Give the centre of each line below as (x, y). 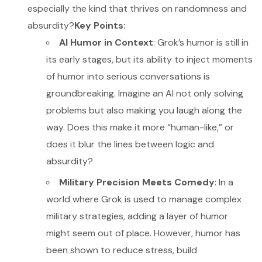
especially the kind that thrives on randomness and (137, 9)
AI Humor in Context (106, 43)
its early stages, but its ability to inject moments (149, 60)
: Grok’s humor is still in (201, 43)
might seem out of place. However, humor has (143, 233)
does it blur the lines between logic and (130, 144)
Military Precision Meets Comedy (137, 182)
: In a (224, 182)
